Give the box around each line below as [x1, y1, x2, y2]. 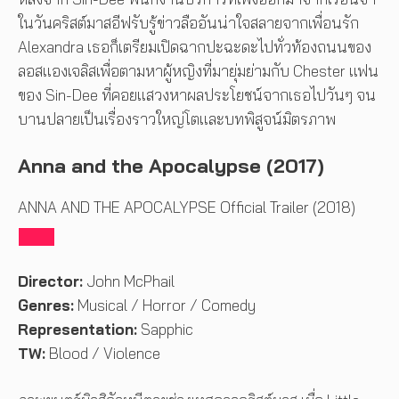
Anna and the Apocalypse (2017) [18, 152, 324, 178]
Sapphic [137, 320, 197, 339]
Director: [18, 272, 83, 291]
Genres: [18, 296, 74, 315]
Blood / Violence [45, 344, 160, 363]
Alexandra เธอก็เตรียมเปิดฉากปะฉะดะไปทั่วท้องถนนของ [18, 37, 371, 57]
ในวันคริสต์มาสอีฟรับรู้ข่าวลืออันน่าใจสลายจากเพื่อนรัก [18, 13, 359, 33]
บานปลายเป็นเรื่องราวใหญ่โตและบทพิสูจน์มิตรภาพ [18, 110, 336, 129]
